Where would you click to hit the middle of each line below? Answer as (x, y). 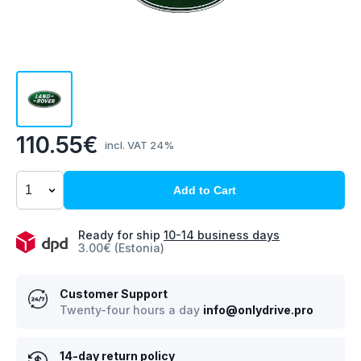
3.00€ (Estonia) (121, 247)
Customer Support (114, 293)
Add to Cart (204, 190)
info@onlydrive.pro (258, 309)
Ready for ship (121, 234)
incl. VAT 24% (139, 145)
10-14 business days (222, 234)
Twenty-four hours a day (131, 309)
